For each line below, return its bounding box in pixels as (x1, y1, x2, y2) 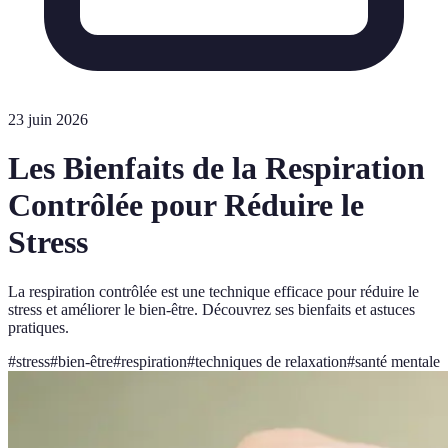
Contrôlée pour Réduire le (8, 187, 364, 224)
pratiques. (8, 318, 69, 336)
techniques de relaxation (195, 352, 347, 370)
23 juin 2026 (8, 111, 88, 128)
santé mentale (355, 352, 440, 370)
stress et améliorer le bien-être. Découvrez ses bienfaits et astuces (8, 300, 415, 318)
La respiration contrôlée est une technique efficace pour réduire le (8, 282, 419, 300)
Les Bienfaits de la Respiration (8, 150, 425, 187)
